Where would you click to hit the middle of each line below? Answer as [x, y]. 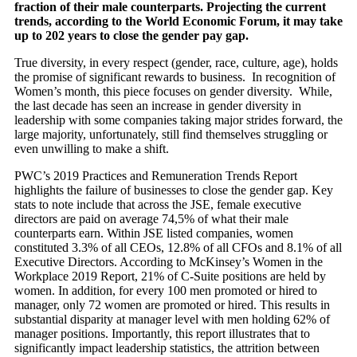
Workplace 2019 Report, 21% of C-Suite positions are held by [170, 276]
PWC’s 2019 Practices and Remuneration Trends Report [156, 176]
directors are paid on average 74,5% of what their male [151, 219]
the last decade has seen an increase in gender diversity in [158, 106]
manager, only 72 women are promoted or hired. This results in [172, 305]
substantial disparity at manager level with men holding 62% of [172, 319]
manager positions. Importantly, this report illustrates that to [162, 333]
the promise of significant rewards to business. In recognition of [175, 77]
